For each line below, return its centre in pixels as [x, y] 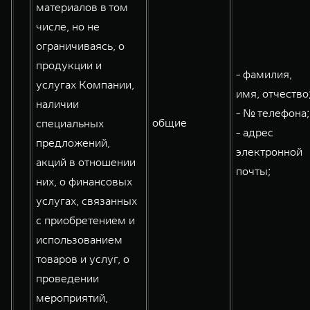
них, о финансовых [84, 181]
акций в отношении [86, 162]
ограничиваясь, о [80, 46]
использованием [79, 239]
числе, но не [68, 26]
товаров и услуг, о [83, 259]
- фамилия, [264, 74]
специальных [70, 123]
